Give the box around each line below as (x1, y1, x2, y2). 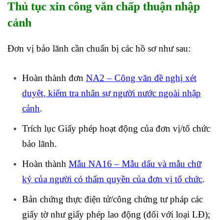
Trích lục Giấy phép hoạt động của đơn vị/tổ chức (22, 123, 210, 134)
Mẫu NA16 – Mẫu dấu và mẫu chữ (69, 158, 201, 169)
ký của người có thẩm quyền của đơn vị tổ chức (22, 173, 202, 184)
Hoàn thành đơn (22, 72, 86, 83)
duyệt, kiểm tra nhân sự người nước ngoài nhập (22, 87, 201, 98)
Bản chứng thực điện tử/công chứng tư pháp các (22, 193, 203, 204)
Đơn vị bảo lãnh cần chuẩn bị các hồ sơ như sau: (7, 43, 191, 54)
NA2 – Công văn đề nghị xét (86, 72, 196, 83)
